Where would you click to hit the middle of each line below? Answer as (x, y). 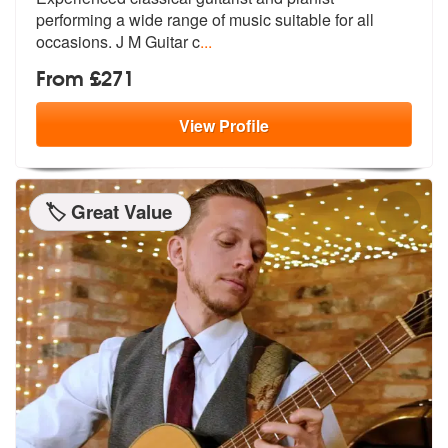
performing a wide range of (130, 20)
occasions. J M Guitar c (118, 42)
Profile (244, 126)
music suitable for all (299, 20)
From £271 (85, 77)
